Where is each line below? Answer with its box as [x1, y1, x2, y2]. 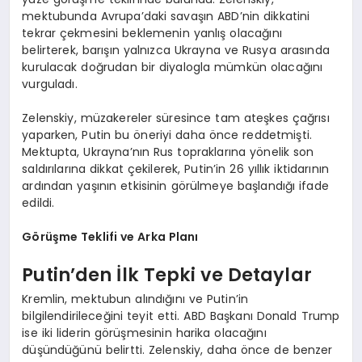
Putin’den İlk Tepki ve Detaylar [22, 262, 312, 288]
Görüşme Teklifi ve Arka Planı [22, 228, 199, 245]
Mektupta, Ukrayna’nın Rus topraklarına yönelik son [22, 143, 314, 160]
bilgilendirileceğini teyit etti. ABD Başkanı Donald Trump [22, 307, 340, 324]
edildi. [22, 194, 55, 211]
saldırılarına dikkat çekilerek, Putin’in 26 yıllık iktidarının [22, 160, 330, 177]
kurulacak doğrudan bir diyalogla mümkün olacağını [22, 58, 323, 75]
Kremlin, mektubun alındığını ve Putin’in [22, 290, 249, 307]
